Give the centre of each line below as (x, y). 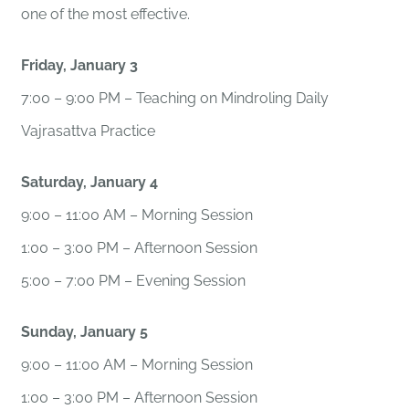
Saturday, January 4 (92, 183)
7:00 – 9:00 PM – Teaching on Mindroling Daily (175, 99)
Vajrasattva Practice (89, 131)
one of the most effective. (106, 15)
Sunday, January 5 (87, 332)
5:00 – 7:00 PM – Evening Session (134, 281)
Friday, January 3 (80, 66)
